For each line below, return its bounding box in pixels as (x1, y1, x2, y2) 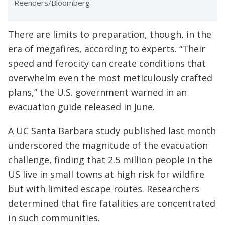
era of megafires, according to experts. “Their (8, 43, 205, 55)
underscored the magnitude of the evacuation (8, 139, 208, 152)
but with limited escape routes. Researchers (8, 183, 199, 195)
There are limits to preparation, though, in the (8, 28, 211, 41)
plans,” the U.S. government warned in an (8, 86, 187, 99)
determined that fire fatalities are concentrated (8, 197, 215, 210)
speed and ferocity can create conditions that (8, 57, 206, 70)
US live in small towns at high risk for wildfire (8, 168, 204, 181)
